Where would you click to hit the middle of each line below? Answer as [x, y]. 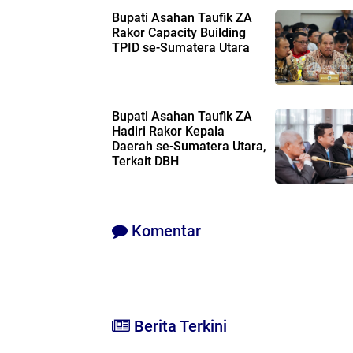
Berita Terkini [178, 327]
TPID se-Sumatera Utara [181, 47]
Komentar [164, 230]
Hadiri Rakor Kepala [168, 131]
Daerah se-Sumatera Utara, [189, 146]
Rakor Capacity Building [179, 32]
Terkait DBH [145, 161]
